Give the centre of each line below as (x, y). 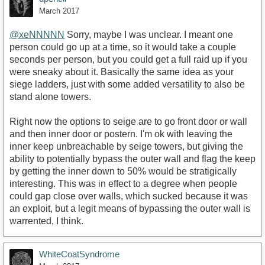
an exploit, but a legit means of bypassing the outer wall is (130, 209)
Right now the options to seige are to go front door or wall (128, 122)
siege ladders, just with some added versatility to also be (127, 85)
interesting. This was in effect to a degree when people (123, 184)
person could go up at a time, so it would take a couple (123, 47)
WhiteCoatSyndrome (79, 254)
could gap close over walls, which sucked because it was (129, 196)
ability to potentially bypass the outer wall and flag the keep (132, 159)
